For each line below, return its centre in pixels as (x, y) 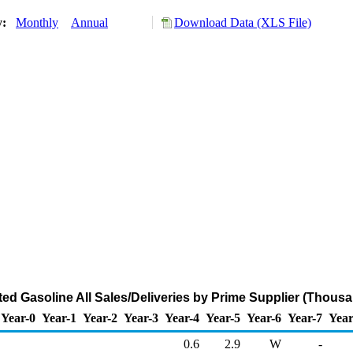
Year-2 (100, 318)
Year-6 (264, 318)
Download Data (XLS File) (243, 22)
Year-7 (305, 318)
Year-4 (182, 318)
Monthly (37, 22)
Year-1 (59, 318)
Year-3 (141, 318)
